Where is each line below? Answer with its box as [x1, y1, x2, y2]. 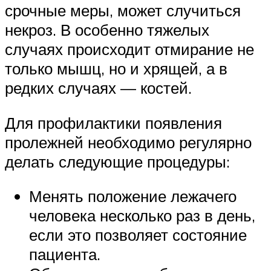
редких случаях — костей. [5, 78, 192, 98]
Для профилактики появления [5, 113, 222, 132]
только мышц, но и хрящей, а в [5, 59, 227, 79]
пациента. [29, 244, 100, 264]
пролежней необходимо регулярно [5, 132, 252, 152]
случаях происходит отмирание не [5, 39, 254, 59]
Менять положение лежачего [29, 186, 237, 206]
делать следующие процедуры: [5, 151, 230, 171]
